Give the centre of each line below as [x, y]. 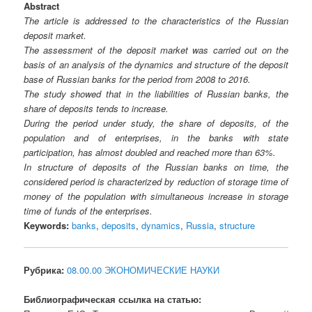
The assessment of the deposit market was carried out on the [156, 50]
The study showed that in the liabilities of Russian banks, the [156, 94]
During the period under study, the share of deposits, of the [156, 123]
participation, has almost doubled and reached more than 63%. [150, 153]
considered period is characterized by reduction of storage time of [156, 182]
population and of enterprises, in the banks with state [156, 138]
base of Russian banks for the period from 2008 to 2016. [138, 79]
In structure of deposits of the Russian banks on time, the [156, 167]
